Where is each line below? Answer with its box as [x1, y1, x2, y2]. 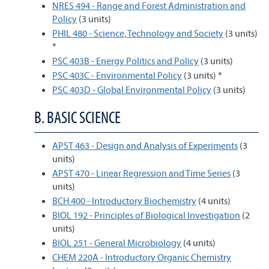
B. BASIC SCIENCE [34, 107, 121, 127]
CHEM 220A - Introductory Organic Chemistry [52, 251, 231, 263]
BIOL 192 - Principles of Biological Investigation [52, 209, 240, 221]
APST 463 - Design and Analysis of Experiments [52, 139, 238, 151]
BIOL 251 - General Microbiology [52, 237, 181, 249]
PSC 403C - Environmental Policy [52, 69, 182, 81]
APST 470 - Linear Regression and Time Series [52, 167, 231, 179]
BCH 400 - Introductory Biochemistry [52, 195, 196, 207]
